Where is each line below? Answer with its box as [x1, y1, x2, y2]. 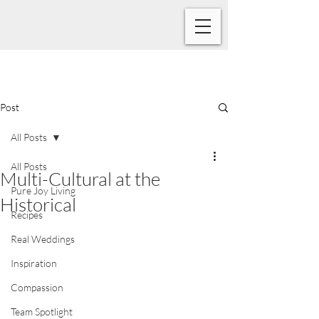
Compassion [11, 281, 63, 293]
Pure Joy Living [11, 184, 75, 197]
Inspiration [11, 257, 57, 269]
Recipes [11, 209, 43, 221]
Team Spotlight [11, 305, 73, 318]
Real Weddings [11, 233, 75, 245]
